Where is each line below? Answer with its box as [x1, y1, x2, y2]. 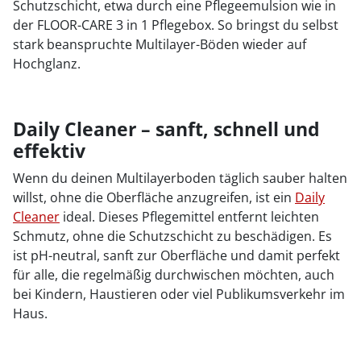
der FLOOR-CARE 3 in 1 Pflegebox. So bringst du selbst [13, 15, 338, 34]
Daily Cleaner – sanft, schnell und [13, 115, 320, 142]
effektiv [13, 137, 85, 164]
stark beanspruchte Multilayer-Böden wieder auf [13, 35, 306, 53]
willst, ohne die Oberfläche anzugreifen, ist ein [13, 188, 295, 206]
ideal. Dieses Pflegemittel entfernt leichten [60, 207, 319, 226]
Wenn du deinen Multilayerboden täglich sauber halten [13, 168, 347, 187]
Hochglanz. [13, 54, 81, 73]
